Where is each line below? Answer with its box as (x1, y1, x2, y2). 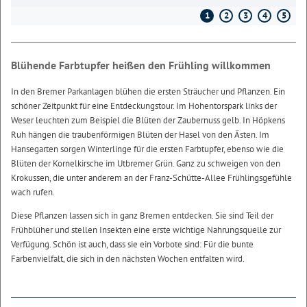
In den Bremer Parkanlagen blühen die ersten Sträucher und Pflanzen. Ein (11, 86, 285, 98)
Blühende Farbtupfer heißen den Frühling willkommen (11, 58, 271, 73)
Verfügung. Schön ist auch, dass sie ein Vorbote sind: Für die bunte (11, 238, 254, 251)
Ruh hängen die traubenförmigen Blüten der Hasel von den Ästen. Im (11, 129, 269, 141)
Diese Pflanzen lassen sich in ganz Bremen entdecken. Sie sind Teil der (11, 210, 273, 222)
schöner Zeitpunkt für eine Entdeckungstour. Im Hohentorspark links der (11, 100, 277, 112)
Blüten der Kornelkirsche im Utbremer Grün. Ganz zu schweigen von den (11, 158, 280, 170)
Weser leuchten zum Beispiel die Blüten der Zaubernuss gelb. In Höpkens (11, 114, 285, 127)
